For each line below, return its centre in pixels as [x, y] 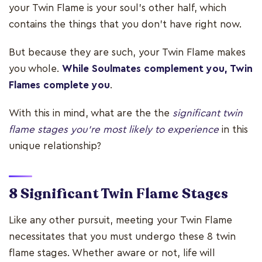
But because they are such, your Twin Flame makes [127, 52]
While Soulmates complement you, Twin [157, 68]
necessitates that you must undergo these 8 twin [122, 236]
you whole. [35, 68]
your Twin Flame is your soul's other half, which [118, 8]
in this [235, 129]
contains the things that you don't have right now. [125, 24]
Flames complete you [59, 85]
